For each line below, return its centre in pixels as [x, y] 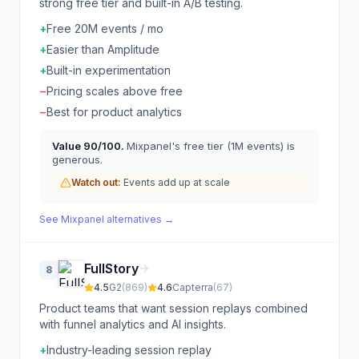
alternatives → [139, 219]
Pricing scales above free [115, 91]
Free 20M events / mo [105, 28]
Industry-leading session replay [129, 350]
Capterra [193, 287]
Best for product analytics [114, 112]
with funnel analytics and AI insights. [133, 324]
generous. [77, 159]
